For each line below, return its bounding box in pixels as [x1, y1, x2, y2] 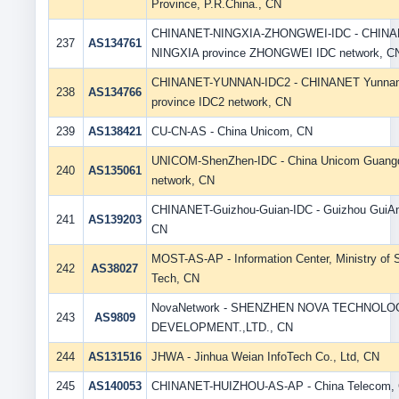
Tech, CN [151, 272, 199, 285]
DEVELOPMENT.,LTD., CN [151, 321, 293, 334]
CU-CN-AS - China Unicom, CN [151, 125, 313, 138]
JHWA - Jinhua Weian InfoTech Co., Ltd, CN [151, 350, 379, 363]
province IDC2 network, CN [151, 95, 291, 109]
